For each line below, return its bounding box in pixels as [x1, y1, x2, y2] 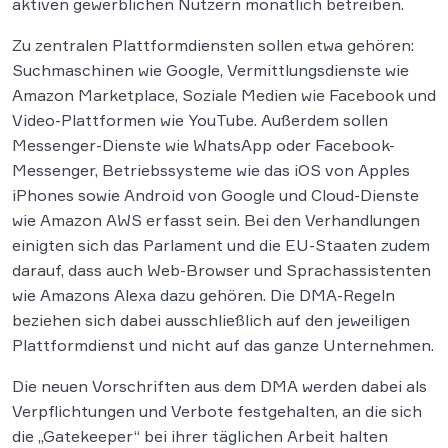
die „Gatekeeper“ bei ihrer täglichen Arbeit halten [12, 425, 388, 446]
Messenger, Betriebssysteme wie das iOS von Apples [12, 159, 410, 180]
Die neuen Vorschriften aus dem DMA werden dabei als [12, 375, 427, 396]
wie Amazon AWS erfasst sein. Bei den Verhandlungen [12, 209, 420, 230]
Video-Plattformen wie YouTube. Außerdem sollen [12, 109, 388, 130]
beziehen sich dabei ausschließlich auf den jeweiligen [12, 309, 410, 330]
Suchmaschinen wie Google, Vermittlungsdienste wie [12, 59, 409, 80]
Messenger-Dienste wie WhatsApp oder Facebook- [12, 134, 395, 155]
